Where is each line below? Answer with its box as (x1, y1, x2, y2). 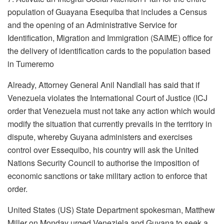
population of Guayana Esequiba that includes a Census (7, 6, 207, 17)
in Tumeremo (7, 58, 54, 69)
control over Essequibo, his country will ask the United (7, 144, 198, 155)
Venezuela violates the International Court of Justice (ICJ (7, 92, 207, 103)
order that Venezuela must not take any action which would (7, 105, 215, 116)
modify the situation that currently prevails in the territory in (7, 118, 212, 129)
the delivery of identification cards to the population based (7, 45, 210, 56)
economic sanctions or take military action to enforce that (7, 170, 207, 181)
